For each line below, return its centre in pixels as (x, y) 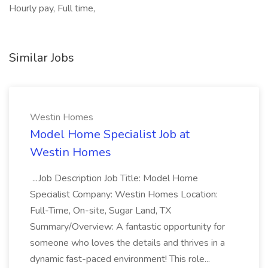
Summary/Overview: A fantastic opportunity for (127, 227)
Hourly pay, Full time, (52, 8)
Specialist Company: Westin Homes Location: (124, 194)
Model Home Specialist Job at (110, 134)
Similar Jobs (42, 58)
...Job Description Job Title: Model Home (114, 178)
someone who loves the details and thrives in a (127, 243)
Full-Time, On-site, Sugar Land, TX (100, 211)
